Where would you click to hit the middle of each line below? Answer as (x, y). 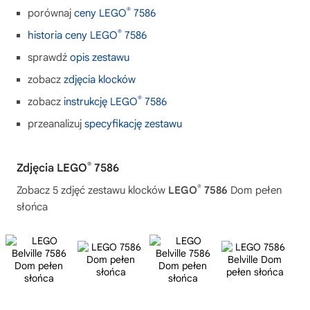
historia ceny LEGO (73, 35)
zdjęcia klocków (100, 79)
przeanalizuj (56, 124)
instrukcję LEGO (101, 101)
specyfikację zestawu (133, 124)
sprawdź (49, 57)
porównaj (51, 13)
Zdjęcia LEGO (52, 168)
